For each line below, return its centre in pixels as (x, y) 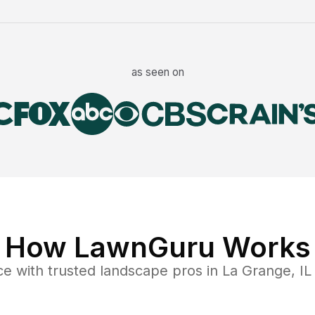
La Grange (257, 271)
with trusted (54, 271)
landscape (134, 271)
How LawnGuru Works (157, 247)
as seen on (157, 72)
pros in (195, 271)
